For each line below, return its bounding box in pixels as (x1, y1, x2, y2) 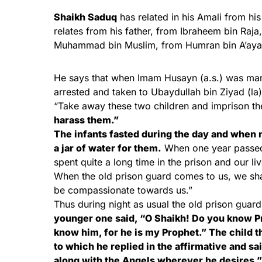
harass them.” (54, 114, 119, 126)
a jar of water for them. (54, 142, 161, 154)
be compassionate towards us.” (54, 184, 192, 196)
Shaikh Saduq (54, 11, 117, 23)
